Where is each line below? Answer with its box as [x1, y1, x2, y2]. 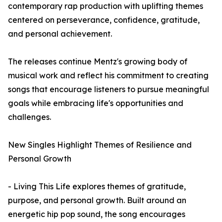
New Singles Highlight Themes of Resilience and [8, 140, 192, 150]
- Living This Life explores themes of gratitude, [8, 181, 186, 191]
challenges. [8, 112, 51, 122]
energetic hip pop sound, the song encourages [8, 209, 185, 219]
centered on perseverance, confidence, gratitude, [8, 15, 200, 25]
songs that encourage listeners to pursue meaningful [8, 84, 209, 94]
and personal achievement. [8, 29, 112, 39]
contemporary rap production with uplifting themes [8, 1, 203, 11]
